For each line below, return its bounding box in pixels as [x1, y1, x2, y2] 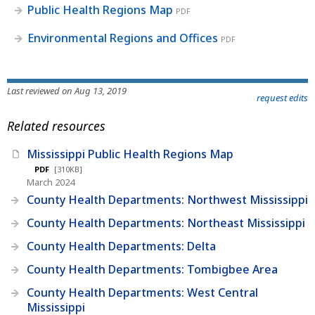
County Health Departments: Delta [27, 238, 216, 255]
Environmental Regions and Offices [27, 30, 218, 46]
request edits [257, 91, 308, 104]
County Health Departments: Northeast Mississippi [27, 215, 305, 231]
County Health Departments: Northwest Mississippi [27, 192, 308, 208]
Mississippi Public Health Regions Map [27, 146, 233, 162]
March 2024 [27, 176, 75, 189]
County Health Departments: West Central [27, 285, 258, 301]
